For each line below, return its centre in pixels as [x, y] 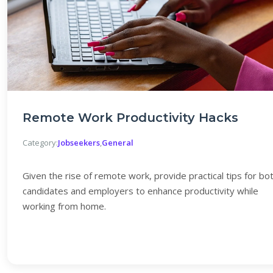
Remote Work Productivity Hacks [130, 118]
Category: [40, 143]
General [118, 143]
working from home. [64, 206]
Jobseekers [79, 143]
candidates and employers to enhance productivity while [140, 191]
